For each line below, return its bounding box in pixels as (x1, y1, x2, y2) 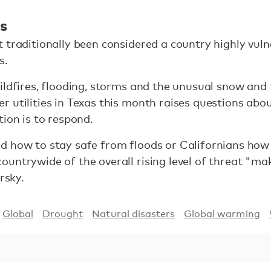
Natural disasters (92, 208, 175, 220)
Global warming (184, 208, 260, 220)
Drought (42, 208, 83, 220)
